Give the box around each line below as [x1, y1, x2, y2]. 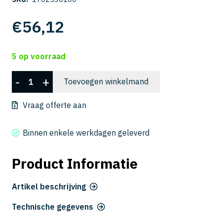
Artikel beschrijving [12, 182, 86, 192]
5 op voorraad [12, 51, 66, 61]
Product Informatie [12, 154, 138, 173]
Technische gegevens [12, 201, 93, 212]
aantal [11, 113, 35, 124]
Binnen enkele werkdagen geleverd [23, 128, 150, 138]
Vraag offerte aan [23, 100, 86, 110]
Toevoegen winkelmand [64, 76, 149, 87]
